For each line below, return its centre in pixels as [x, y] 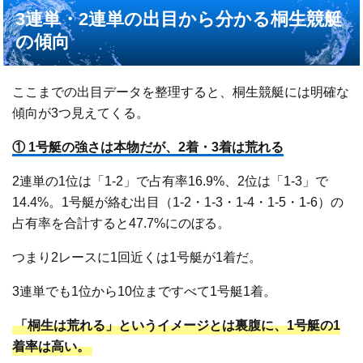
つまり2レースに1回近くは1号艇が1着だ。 [137, 258]
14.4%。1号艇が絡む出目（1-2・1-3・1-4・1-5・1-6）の [178, 203]
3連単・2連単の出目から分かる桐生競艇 [179, 19]
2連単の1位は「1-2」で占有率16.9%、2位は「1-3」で [171, 181]
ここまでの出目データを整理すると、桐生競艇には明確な [181, 92]
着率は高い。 [51, 347]
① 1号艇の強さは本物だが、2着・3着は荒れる [148, 147]
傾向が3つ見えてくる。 [81, 113]
